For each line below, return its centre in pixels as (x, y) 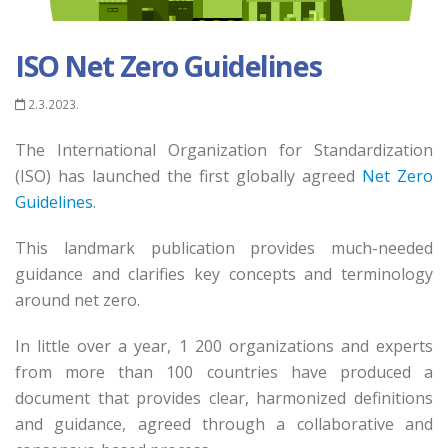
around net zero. (81, 300)
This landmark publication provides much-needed (224, 248)
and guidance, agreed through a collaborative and (224, 424)
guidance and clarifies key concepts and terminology (224, 274)
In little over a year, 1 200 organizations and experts (224, 346)
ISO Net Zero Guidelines (168, 66)
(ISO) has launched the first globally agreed (188, 176)
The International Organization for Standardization (224, 150)
